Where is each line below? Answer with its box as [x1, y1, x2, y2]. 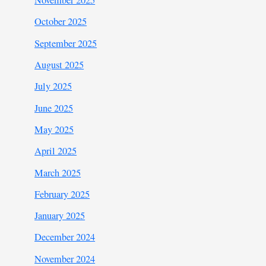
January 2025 [34, 209, 85, 223]
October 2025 [34, 15, 87, 28]
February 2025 [34, 187, 90, 201]
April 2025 [34, 144, 77, 158]
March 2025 [34, 166, 81, 179]
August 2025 [34, 58, 84, 72]
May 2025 [34, 122, 74, 136]
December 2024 [34, 230, 96, 244]
